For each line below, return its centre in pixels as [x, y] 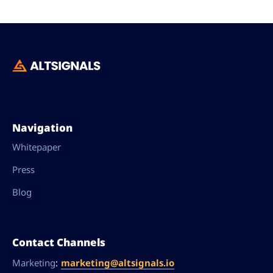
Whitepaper [37, 147]
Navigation [42, 128]
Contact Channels [59, 242]
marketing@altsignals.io [118, 262]
